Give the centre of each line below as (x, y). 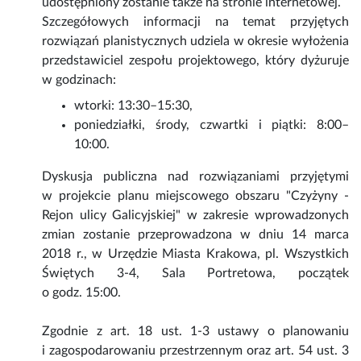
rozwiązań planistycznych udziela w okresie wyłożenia (195, 41)
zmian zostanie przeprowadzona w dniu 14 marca (195, 234)
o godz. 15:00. (82, 292)
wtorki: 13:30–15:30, (134, 105)
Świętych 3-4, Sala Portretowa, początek (195, 273)
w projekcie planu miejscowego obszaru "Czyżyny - (195, 195)
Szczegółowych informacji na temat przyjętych (195, 21)
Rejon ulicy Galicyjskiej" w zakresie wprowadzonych (195, 215)
